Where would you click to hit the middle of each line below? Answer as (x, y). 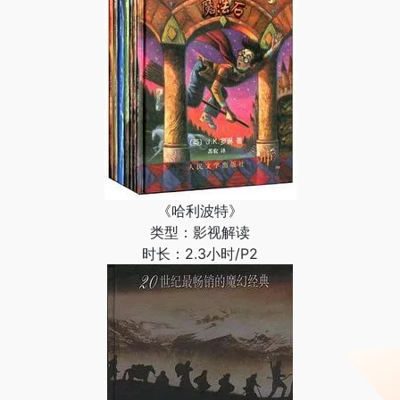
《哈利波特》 (200, 211)
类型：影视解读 (200, 232)
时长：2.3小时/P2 (200, 254)
